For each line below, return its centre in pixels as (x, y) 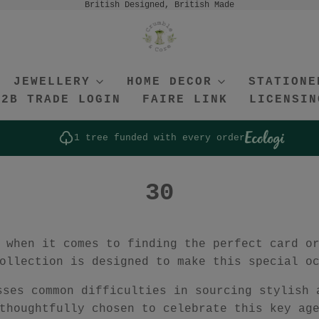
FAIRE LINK (185, 99)
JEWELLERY (52, 82)
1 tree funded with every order (159, 137)
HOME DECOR (169, 82)
